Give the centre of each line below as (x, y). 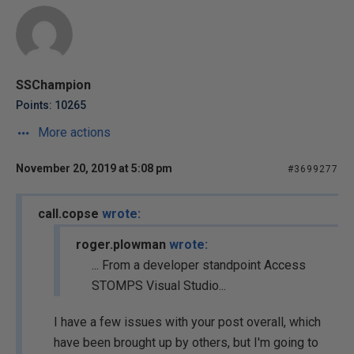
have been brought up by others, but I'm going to (186, 343)
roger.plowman (122, 245)
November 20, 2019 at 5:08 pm (94, 168)
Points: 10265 (51, 105)
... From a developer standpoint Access (199, 265)
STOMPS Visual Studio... (159, 286)
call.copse (70, 214)
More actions (73, 132)
